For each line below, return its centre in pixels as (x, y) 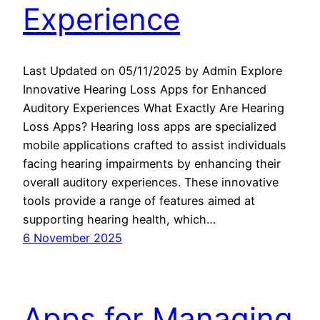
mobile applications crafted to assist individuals (155, 145)
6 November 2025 (72, 238)
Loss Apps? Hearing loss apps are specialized (150, 127)
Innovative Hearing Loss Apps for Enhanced (145, 90)
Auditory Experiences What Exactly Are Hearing (154, 108)
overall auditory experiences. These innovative (151, 182)
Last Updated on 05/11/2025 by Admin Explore (152, 71)
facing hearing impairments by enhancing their (152, 164)
